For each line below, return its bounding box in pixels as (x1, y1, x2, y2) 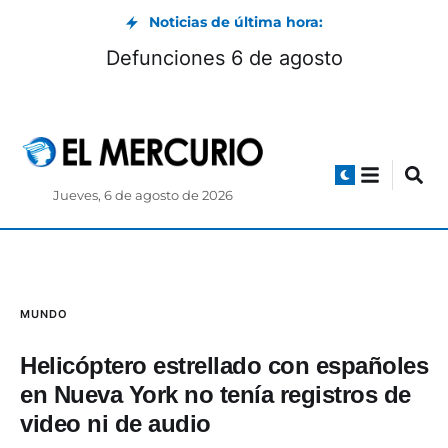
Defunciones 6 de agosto (105, 46, 343, 70)
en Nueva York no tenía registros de (20, 381, 411, 409)
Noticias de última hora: (149, 13, 323, 31)
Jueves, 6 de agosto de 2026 (53, 188, 234, 204)
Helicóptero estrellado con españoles (20, 352, 428, 380)
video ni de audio (20, 410, 211, 438)
